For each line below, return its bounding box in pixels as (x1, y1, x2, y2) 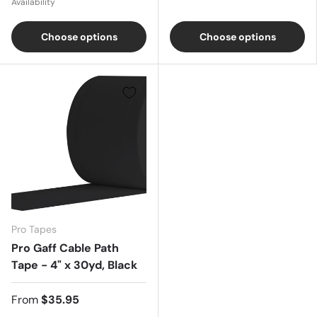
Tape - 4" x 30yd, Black (11, 258, 137, 273)
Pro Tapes (11, 223, 57, 236)
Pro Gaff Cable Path (11, 241, 119, 256)
